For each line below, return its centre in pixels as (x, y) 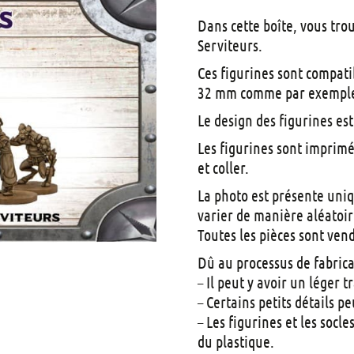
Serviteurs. (230, 45)
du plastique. (236, 341)
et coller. (224, 167)
